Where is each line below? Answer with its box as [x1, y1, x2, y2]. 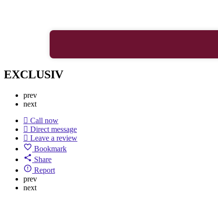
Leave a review [30, 133, 77, 142]
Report [34, 165, 55, 174]
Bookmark [34, 144, 67, 153]
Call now [30, 116, 58, 125]
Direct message [30, 125, 77, 133]
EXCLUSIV [4, 68, 63, 81]
